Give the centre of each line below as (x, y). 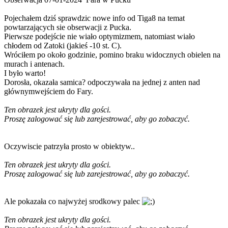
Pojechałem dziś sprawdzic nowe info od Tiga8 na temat (94, 18)
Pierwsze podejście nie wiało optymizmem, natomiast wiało (99, 37)
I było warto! (25, 73)
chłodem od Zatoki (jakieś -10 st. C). (63, 46)
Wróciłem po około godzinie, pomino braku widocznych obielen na (112, 55)
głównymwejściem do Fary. (49, 92)
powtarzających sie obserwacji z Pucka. (68, 27)
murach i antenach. (34, 64)
